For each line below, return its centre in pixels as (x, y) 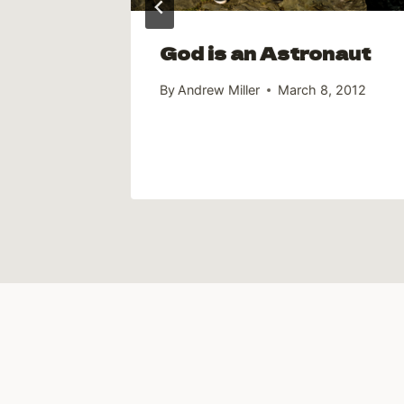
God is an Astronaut (265, 52)
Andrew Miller (219, 90)
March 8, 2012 (322, 90)
